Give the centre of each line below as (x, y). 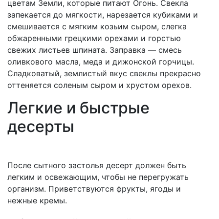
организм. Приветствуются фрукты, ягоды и (94, 189)
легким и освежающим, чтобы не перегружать (98, 177)
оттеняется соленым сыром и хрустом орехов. (99, 85)
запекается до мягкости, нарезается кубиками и (103, 15)
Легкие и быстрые (78, 108)
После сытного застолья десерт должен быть (97, 165)
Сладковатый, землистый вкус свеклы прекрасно (104, 74)
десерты (41, 127)
